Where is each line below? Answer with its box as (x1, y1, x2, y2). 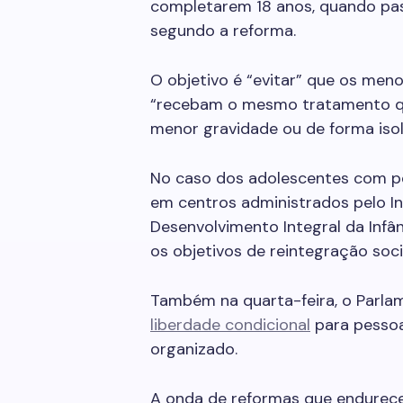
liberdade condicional (150, 314, 310, 336)
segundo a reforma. (150, 20, 296, 41)
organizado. (150, 338, 237, 360)
